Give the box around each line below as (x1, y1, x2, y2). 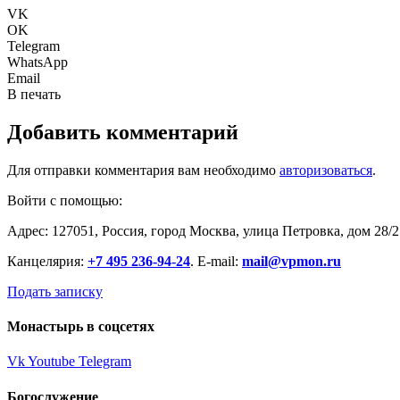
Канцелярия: (7, 253, 87, 269)
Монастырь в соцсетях (7, 319, 154, 335)
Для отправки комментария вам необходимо (7, 162, 279, 178)
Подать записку (7, 283, 103, 299)
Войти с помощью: (7, 192, 126, 208)
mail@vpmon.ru (242, 253, 341, 269)
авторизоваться (279, 162, 372, 178)
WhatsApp (7, 54, 68, 70)
